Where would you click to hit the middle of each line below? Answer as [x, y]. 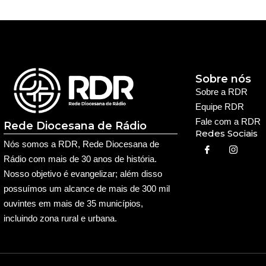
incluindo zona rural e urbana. [60, 218]
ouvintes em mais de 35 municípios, [73, 204]
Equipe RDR [219, 106]
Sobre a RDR [221, 91]
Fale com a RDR [228, 121]
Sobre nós [223, 79]
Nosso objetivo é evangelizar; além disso [83, 174]
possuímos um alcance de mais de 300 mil [86, 189]
